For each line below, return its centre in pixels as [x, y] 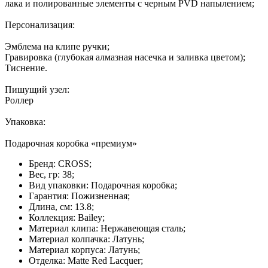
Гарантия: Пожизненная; [79, 196]
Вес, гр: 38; [51, 174]
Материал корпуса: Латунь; [84, 249]
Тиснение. [26, 68]
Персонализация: [40, 25]
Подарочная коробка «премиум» [71, 143]
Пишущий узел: [37, 89]
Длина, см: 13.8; [61, 206]
